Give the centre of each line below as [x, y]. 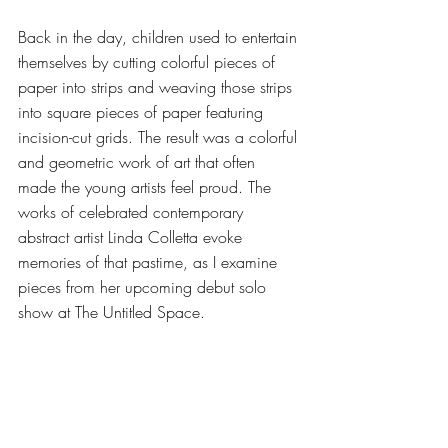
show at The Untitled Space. [114, 311]
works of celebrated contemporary [133, 211]
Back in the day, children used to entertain [160, 36]
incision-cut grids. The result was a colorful [160, 136]
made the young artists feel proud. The [147, 186]
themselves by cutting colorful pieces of [149, 61]
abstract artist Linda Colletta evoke [132, 236]
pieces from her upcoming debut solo [144, 286]
